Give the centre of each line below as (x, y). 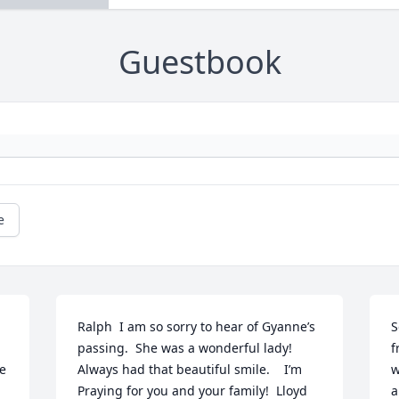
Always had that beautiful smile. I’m (190, 370)
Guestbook (199, 62)
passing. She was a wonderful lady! (185, 348)
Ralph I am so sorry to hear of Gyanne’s (197, 327)
